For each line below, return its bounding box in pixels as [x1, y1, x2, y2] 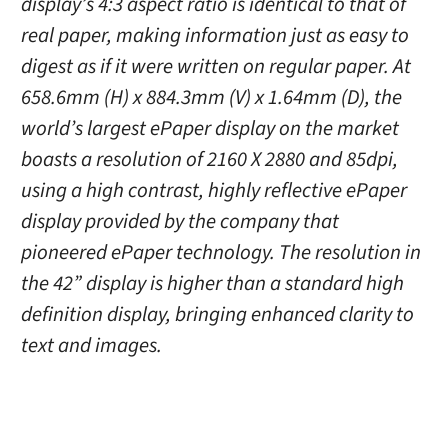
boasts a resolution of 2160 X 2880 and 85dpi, [20, 144, 398, 174]
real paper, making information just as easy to [20, 20, 409, 50]
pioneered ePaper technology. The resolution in [20, 237, 421, 267]
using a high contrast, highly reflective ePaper [20, 175, 407, 205]
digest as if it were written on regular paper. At [20, 51, 411, 81]
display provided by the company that [20, 206, 339, 236]
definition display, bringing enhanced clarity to [20, 299, 414, 329]
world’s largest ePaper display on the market [20, 113, 399, 143]
